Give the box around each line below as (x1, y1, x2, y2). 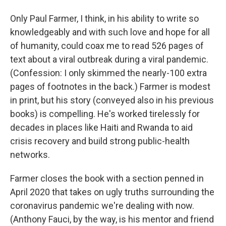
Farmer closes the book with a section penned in (10, 173, 204, 184)
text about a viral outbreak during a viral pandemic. (10, 54, 208, 65)
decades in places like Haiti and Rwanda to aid (10, 122, 193, 133)
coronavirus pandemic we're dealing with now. (10, 200, 194, 211)
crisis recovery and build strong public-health (10, 136, 190, 147)
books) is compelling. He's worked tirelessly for (10, 108, 200, 120)
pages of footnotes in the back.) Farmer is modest (10, 81, 210, 92)
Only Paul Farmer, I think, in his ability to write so (10, 13, 199, 24)
